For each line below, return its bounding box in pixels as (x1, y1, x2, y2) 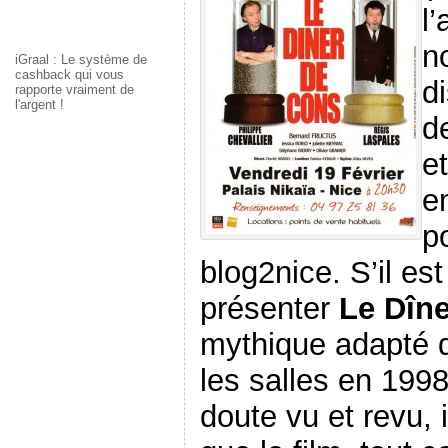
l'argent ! (14, 97, 64, 112)
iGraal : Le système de (14, 52, 147, 67)
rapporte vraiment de (14, 82, 134, 97)
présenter (199, 290, 330, 326)
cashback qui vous (14, 67, 124, 82)
